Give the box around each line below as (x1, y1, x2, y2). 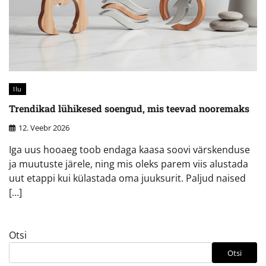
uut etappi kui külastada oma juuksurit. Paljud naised (9, 172, 246, 185)
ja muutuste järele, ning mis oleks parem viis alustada (9, 157, 248, 171)
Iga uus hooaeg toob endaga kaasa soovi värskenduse (9, 143, 250, 157)
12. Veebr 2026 (18, 122, 69, 134)
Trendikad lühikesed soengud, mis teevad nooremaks (9, 102, 249, 115)
